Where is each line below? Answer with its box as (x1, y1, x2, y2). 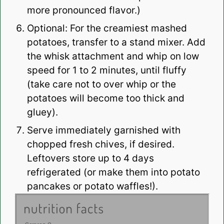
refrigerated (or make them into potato (26, 166, 200, 178)
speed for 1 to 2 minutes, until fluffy (26, 64, 186, 76)
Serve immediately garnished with (26, 124, 180, 136)
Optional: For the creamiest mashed (26, 22, 187, 34)
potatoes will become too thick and (26, 92, 184, 104)
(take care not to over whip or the (26, 78, 176, 90)
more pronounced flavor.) (26, 4, 140, 16)
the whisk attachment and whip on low (26, 50, 199, 62)
